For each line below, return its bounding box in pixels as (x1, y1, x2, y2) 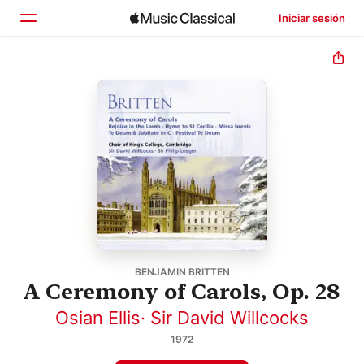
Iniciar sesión (278, 11, 345, 24)
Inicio (50, 72, 84, 89)
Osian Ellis (55, 306, 141, 328)
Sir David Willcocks (150, 306, 309, 328)
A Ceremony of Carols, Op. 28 (24, 278, 340, 304)
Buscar (50, 141, 95, 157)
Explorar (50, 106, 103, 123)
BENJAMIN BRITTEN (134, 265, 230, 278)
